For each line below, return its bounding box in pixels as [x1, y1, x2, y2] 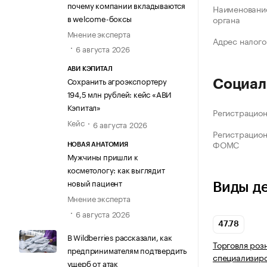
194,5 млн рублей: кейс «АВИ [67, 88, 172, 100]
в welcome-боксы [67, 11, 132, 24]
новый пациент [67, 176, 122, 189]
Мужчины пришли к [67, 150, 138, 163]
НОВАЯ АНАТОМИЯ [67, 141, 128, 148]
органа [213, 13, 240, 26]
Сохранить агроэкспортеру [67, 74, 167, 87]
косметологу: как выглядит [67, 163, 165, 176]
